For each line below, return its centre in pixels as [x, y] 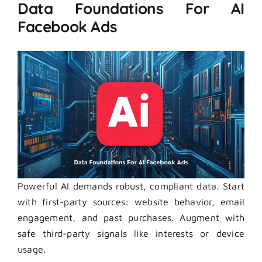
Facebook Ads [68, 26]
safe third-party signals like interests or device [131, 234]
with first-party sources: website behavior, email [131, 202]
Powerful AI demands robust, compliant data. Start [131, 186]
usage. [33, 249]
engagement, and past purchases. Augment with [131, 218]
